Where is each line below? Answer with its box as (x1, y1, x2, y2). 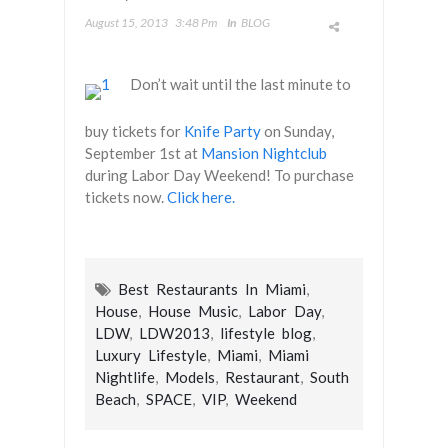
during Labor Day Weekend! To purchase (85, 166, 354, 184)
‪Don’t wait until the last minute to (130, 75, 351, 93)
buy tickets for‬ (85, 122, 184, 140)
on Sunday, (261, 122, 334, 140)
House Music (148, 302, 238, 320)
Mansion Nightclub (201, 144, 327, 162)
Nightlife (95, 368, 155, 386)
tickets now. (85, 188, 167, 206)
